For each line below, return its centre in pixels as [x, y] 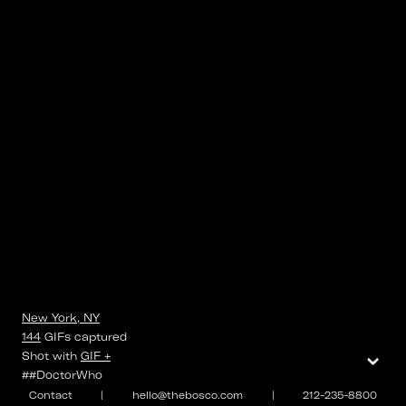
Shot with [49, 356]
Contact [50, 395]
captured [99, 337]
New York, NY [61, 318]
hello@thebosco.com [187, 395]
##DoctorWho [62, 375]
